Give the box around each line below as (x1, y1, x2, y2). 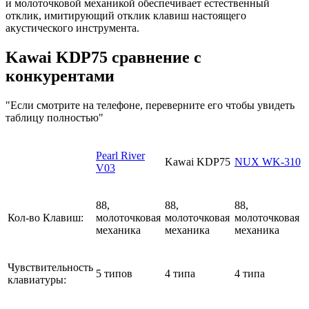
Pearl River (96, 150, 145, 162)
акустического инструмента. (6, 22, 139, 34)
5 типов (96, 268, 132, 280)
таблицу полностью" (6, 112, 103, 124)
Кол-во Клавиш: (8, 212, 83, 224)
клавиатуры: (8, 274, 66, 286)
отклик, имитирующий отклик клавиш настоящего (6, 10, 246, 22)
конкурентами (6, 67, 114, 86)
